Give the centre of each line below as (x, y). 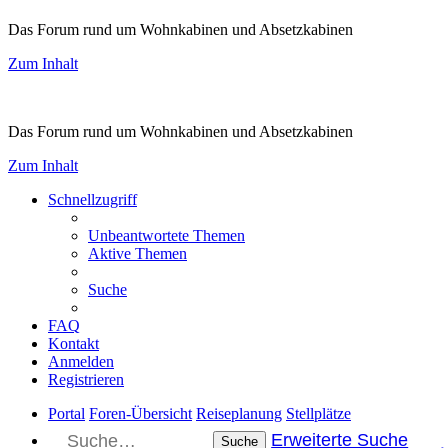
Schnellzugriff (92, 200)
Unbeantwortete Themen (166, 236)
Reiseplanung (239, 414)
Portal (66, 414)
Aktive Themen (137, 254)
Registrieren (86, 380)
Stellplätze (318, 414)
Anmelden (81, 362)
